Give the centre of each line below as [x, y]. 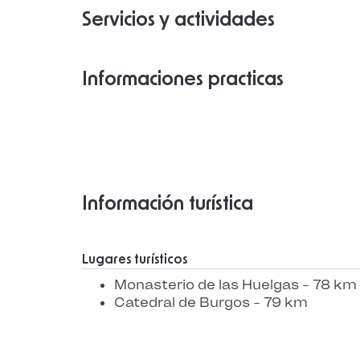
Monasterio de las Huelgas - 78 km [235, 284]
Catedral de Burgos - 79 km [211, 302]
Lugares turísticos [135, 260]
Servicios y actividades [178, 20]
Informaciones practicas [183, 80]
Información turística [168, 204]
